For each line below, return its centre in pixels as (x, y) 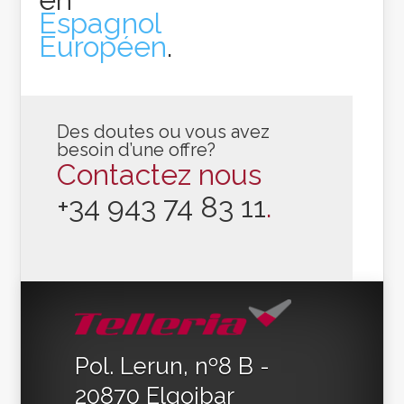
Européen (103, 46)
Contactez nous (160, 174)
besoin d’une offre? (137, 149)
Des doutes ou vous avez (164, 131)
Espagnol (100, 23)
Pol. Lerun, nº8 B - (173, 367)
